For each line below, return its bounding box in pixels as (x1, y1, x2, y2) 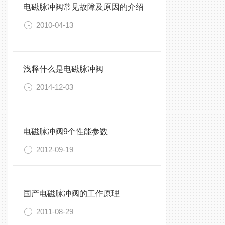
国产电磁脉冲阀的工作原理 (23, 189, 120, 198)
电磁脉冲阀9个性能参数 (23, 127, 108, 136)
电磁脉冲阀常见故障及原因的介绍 (23, 3, 144, 11)
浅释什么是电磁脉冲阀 (23, 65, 103, 73)
